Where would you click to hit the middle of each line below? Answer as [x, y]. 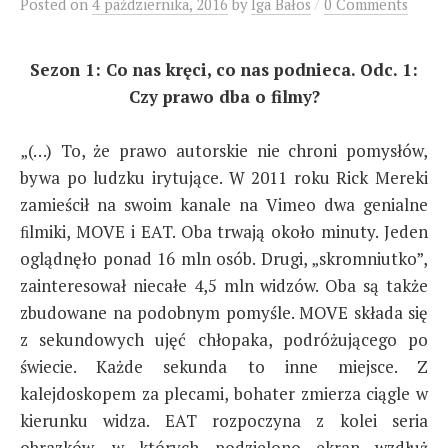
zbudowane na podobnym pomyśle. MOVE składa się [224, 312]
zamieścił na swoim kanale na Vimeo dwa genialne [224, 204]
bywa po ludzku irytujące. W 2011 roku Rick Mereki [224, 177]
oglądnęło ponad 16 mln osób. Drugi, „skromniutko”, [224, 258]
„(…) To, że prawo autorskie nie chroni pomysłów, [224, 150]
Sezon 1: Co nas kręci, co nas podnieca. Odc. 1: [224, 69]
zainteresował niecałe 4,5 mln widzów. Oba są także [224, 285]
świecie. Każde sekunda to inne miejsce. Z [224, 366]
